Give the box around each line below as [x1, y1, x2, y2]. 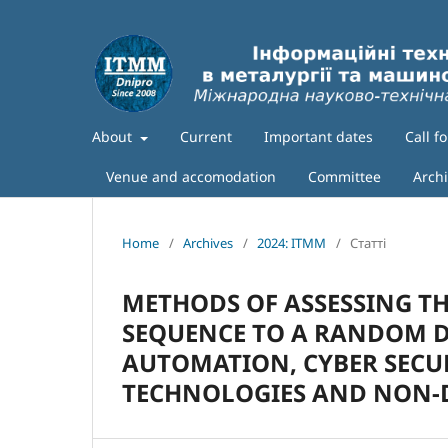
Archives [183, 234, 233, 253]
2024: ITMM [257, 234, 326, 253]
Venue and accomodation [106, 167, 276, 187]
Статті [350, 234, 386, 253]
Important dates [263, 127, 373, 147]
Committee [308, 167, 381, 187]
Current [179, 127, 232, 147]
